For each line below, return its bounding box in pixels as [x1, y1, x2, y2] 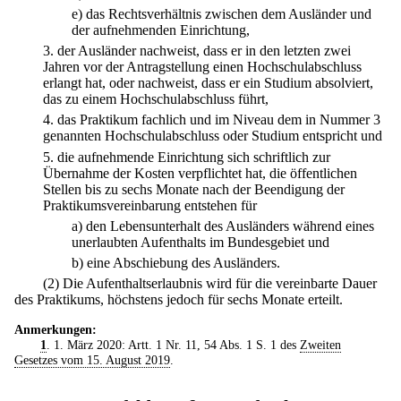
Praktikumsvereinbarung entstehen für [43, 197, 257, 213]
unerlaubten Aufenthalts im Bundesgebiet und [72, 234, 329, 250]
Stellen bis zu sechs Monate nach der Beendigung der [43, 181, 345, 197]
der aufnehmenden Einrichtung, [72, 21, 250, 38]
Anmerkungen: [14, 322, 97, 337]
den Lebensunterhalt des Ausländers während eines [86, 218, 374, 234]
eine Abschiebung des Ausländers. [87, 255, 280, 271]
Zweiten [299, 337, 341, 353]
